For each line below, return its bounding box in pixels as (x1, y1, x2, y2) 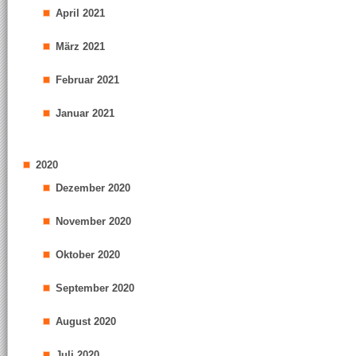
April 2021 (56, 7, 105, 19)
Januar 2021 (56, 107, 114, 119)
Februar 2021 (56, 74, 119, 86)
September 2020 (56, 282, 134, 294)
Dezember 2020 (56, 182, 130, 194)
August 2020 (56, 315, 116, 327)
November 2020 (56, 215, 131, 227)
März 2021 (56, 41, 105, 52)
